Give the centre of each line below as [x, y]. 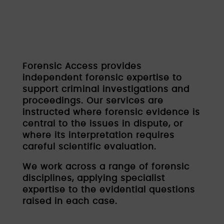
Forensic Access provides [82, 67]
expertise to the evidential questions [108, 190]
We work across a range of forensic [106, 167]
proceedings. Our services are [93, 101]
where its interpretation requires [98, 136]
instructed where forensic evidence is [111, 113]
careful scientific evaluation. [89, 147]
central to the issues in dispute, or [102, 124]
